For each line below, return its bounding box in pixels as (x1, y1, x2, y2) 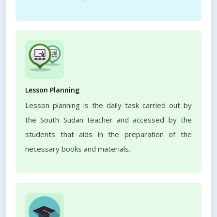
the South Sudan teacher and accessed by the (25, 115, 192, 124)
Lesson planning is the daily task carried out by (25, 100, 192, 110)
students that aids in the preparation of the (25, 129, 192, 139)
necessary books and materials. (25, 144, 130, 154)
